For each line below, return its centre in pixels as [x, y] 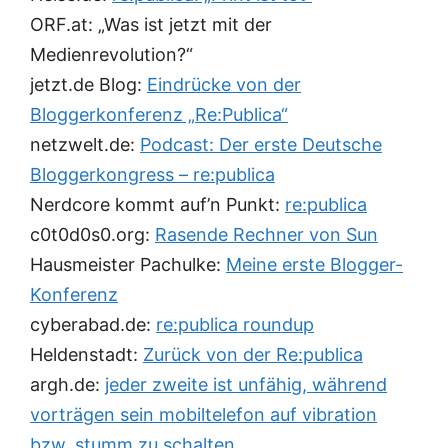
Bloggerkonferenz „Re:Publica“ [159, 115]
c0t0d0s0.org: [92, 235]
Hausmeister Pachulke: [128, 265]
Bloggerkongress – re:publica [152, 175]
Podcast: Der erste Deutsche [261, 145]
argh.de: [67, 385]
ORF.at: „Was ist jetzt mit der [151, 25]
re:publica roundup [235, 325]
